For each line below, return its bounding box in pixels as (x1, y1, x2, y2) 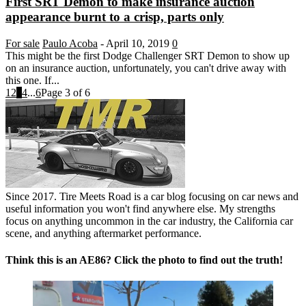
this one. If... (5, 74, 59, 86)
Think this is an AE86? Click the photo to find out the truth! (5, 254, 283, 266)
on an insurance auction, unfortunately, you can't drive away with (5, 61, 286, 74)
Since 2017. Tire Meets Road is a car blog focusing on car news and (5, 190, 298, 202)
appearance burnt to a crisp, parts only (5, 10, 224, 25)
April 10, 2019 (106, 37, 169, 49)
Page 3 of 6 (41, 86, 90, 98)
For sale (5, 37, 40, 49)
